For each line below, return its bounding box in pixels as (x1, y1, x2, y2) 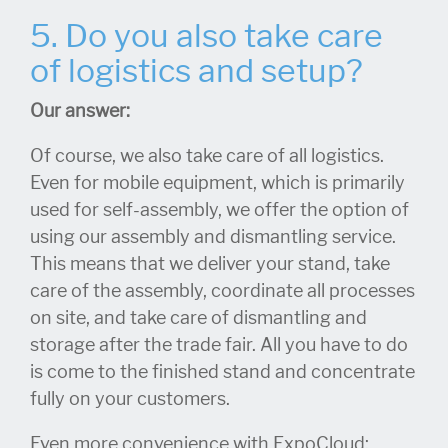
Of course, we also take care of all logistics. (30, 145, 384, 168)
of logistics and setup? (30, 51, 363, 92)
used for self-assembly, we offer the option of (30, 199, 409, 222)
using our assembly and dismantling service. (30, 226, 396, 249)
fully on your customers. (30, 388, 230, 411)
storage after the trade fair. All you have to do (30, 334, 408, 357)
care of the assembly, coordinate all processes (30, 280, 415, 303)
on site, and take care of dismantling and (30, 307, 367, 330)
